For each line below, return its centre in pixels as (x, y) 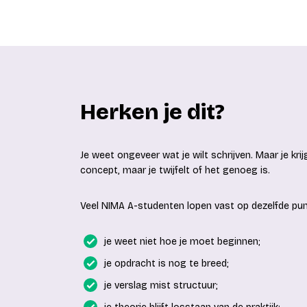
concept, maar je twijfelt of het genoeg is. (175, 170)
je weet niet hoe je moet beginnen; (182, 242)
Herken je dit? (152, 112)
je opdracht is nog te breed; (167, 263)
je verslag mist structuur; (161, 285)
